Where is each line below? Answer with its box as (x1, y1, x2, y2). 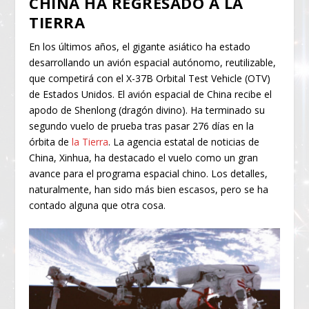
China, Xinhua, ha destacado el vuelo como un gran (29, 150, 259, 164)
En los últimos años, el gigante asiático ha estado (29, 39, 251, 53)
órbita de (29, 134, 72, 148)
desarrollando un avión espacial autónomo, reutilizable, (29, 55, 277, 69)
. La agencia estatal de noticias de (108, 134, 260, 148)
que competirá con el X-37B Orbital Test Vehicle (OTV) (29, 71, 271, 85)
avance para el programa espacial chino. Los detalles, (29, 166, 268, 180)
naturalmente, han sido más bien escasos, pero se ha (29, 182, 269, 196)
